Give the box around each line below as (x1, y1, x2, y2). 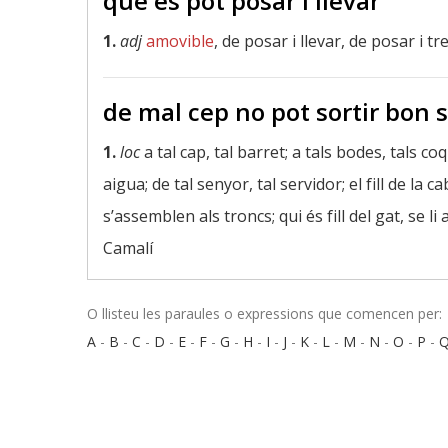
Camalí (103, 237, 153, 259)
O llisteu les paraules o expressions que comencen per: (87, 304, 442, 323)
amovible (146, 30, 214, 52)
